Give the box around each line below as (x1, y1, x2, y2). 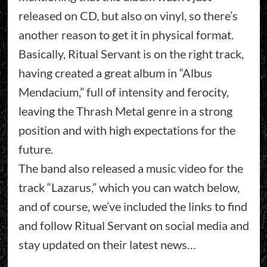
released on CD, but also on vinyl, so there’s (18, 8, 238, 23)
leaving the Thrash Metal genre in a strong (18, 103, 232, 118)
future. (18, 141, 53, 156)
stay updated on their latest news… (18, 237, 196, 252)
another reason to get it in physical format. (18, 27, 234, 42)
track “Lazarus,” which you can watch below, (18, 179, 240, 194)
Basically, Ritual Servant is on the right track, (18, 46, 244, 61)
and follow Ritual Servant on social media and (18, 218, 249, 232)
